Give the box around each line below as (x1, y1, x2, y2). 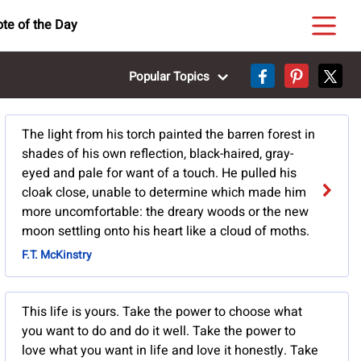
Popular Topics (129, 67, 214, 85)
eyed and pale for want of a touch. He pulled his (21, 164, 297, 184)
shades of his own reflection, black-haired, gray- (21, 144, 293, 164)
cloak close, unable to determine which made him (21, 183, 306, 203)
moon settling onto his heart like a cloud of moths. (21, 222, 309, 242)
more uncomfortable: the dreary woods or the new (21, 202, 309, 222)
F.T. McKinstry (21, 247, 92, 264)
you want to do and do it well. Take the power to (21, 322, 296, 342)
